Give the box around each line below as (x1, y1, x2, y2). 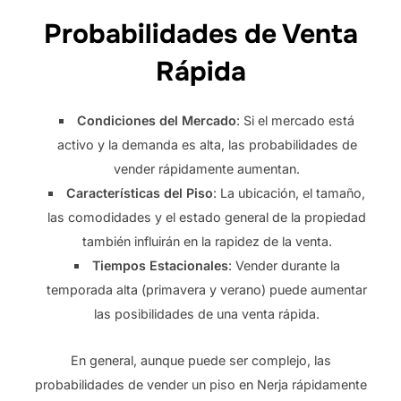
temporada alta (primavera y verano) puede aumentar (47, 281, 368, 297)
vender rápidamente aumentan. (114, 160, 301, 176)
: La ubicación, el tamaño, (213, 184, 366, 200)
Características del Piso (66, 184, 214, 200)
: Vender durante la (227, 257, 340, 273)
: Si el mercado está (236, 112, 355, 128)
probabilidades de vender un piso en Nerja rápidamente (34, 376, 367, 392)
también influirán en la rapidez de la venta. (81, 233, 332, 249)
